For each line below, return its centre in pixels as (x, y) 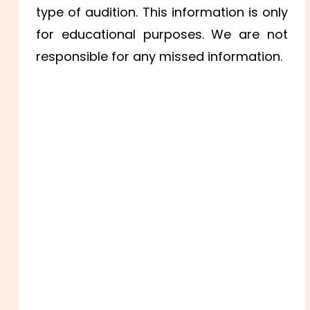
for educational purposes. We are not (162, 35)
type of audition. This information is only (162, 12)
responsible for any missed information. (161, 57)
